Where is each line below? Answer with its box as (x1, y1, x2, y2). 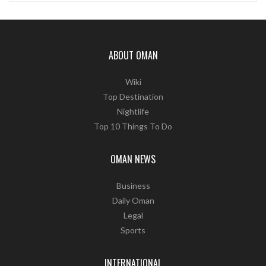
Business (116, 180, 150, 191)
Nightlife (117, 106, 149, 117)
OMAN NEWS (110, 152, 156, 167)
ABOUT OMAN (108, 48, 158, 63)
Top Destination (103, 91, 163, 102)
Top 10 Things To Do (94, 121, 172, 132)
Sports (121, 225, 145, 236)
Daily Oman (112, 195, 154, 206)
